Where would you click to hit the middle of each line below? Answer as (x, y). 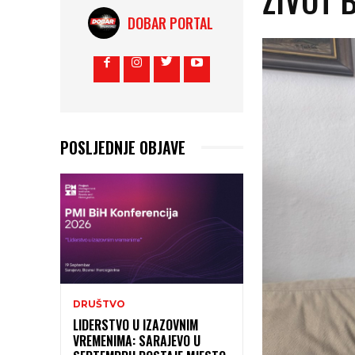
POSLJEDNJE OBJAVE (123, 147)
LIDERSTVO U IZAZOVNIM (136, 324)
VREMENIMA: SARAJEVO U (137, 340)
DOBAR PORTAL (171, 23)
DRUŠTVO (99, 303)
